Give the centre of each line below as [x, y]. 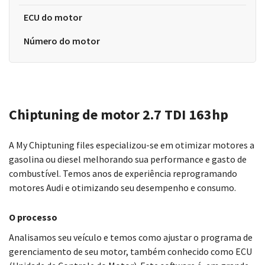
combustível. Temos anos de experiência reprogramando [123, 173]
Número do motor [62, 41]
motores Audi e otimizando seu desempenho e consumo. [122, 188]
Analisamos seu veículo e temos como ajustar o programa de [131, 237]
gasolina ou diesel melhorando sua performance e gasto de [128, 159]
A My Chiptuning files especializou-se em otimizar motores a [132, 145]
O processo [33, 217]
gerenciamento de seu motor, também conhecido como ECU [130, 251]
